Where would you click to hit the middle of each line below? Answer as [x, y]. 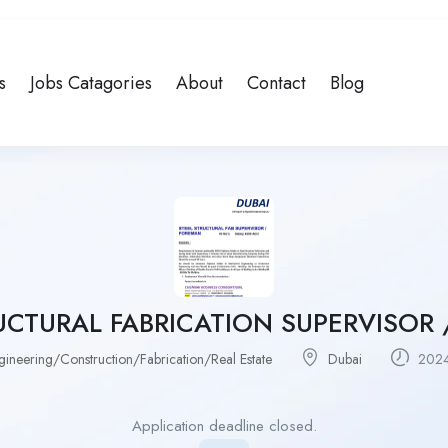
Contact [276, 83]
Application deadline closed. [224, 426]
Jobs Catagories [90, 83]
